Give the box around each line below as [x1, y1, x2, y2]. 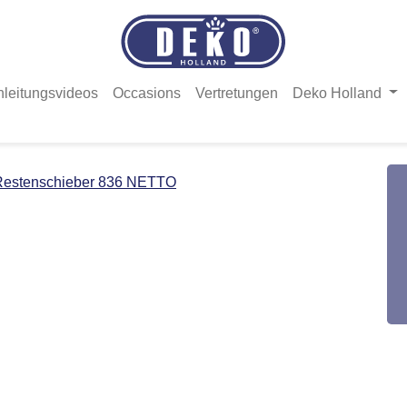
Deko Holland [293, 84, 386, 101]
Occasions [113, 84, 182, 101]
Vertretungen [195, 84, 279, 101]
